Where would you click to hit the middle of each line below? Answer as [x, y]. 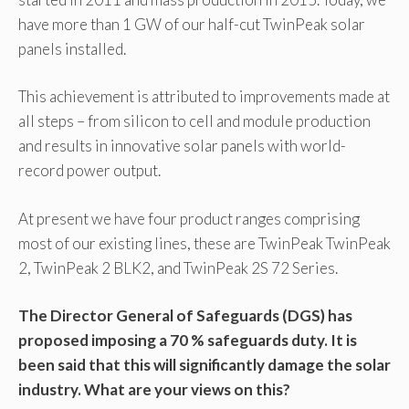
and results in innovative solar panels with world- [182, 146]
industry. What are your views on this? [154, 390]
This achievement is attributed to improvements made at [204, 97]
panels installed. [72, 48]
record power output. [89, 171]
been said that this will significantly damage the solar [204, 365]
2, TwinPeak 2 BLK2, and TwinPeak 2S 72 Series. [178, 267]
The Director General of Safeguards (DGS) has [185, 316]
